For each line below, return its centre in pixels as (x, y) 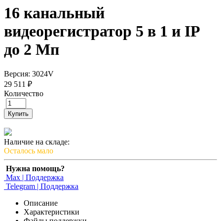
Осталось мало (29, 150)
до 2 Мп (32, 50)
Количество (24, 93)
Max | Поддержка (34, 177)
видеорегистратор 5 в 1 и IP (102, 31)
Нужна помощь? (35, 168)
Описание (41, 203)
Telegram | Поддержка (41, 186)
